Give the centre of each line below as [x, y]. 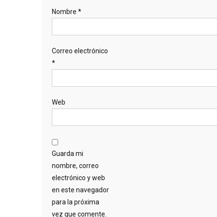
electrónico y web [78, 178]
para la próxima [76, 202]
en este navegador [80, 190]
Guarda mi [68, 153]
